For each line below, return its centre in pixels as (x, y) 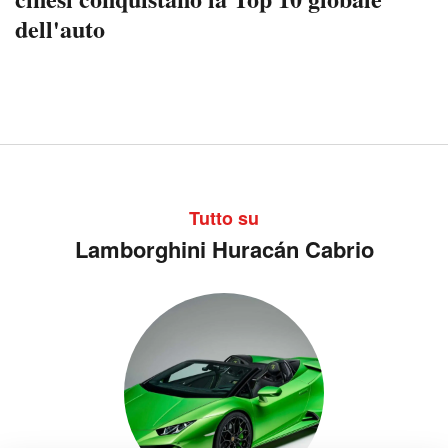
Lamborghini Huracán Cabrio (224, 248)
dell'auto (60, 28)
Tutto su (224, 217)
